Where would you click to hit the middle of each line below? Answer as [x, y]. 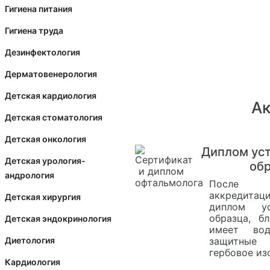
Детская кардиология [51, 96]
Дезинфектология [42, 52]
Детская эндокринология [58, 218]
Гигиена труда [34, 30]
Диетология [30, 240]
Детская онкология [46, 139]
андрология [30, 175]
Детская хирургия [43, 197]
